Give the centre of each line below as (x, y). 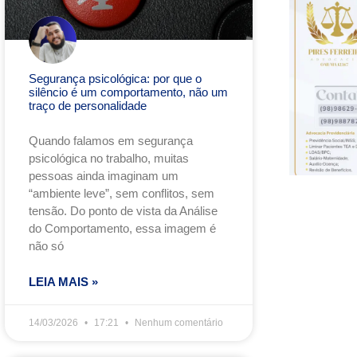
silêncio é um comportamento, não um (128, 92)
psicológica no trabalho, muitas (109, 158)
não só (46, 245)
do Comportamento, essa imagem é (122, 228)
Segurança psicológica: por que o (115, 78)
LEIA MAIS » (63, 281)
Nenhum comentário (178, 322)
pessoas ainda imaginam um (104, 175)
